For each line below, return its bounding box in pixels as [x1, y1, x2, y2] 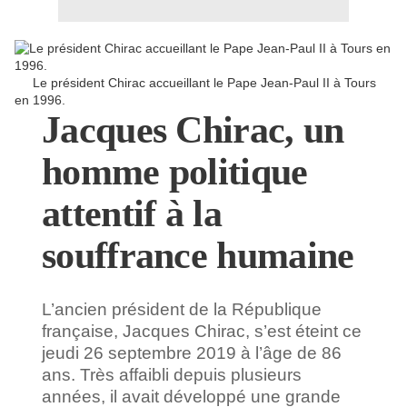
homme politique [42, 151, 308, 194]
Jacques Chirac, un [42, 109, 344, 152]
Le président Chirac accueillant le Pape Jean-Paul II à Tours [15, 75, 376, 91]
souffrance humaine [42, 234, 354, 277]
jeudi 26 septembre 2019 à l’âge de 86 [42, 343, 342, 363]
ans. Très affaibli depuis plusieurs [42, 365, 302, 385]
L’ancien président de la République [42, 300, 322, 320]
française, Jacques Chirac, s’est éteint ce [42, 322, 362, 342]
